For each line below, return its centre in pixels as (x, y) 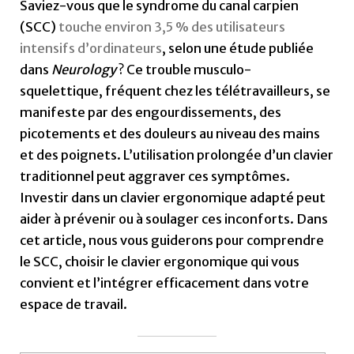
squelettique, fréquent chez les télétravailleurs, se (175, 90)
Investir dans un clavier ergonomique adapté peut (173, 197)
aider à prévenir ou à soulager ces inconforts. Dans (174, 218)
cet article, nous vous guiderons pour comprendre (172, 240)
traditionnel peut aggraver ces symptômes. (155, 176)
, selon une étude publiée (238, 48)
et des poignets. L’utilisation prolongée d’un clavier (177, 154)
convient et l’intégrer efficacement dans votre (165, 282)
